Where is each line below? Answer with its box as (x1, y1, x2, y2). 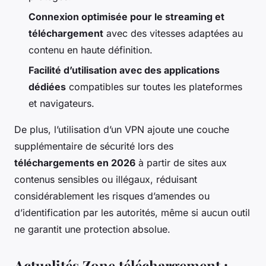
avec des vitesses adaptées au (103, 27, 243, 39)
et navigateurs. (28, 97, 94, 110)
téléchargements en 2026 (14, 157, 135, 169)
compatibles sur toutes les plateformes (66, 81, 242, 93)
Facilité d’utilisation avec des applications (28, 64, 220, 77)
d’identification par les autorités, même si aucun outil (14, 207, 250, 219)
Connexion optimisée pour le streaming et (28, 10, 224, 23)
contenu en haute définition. (28, 43, 153, 56)
